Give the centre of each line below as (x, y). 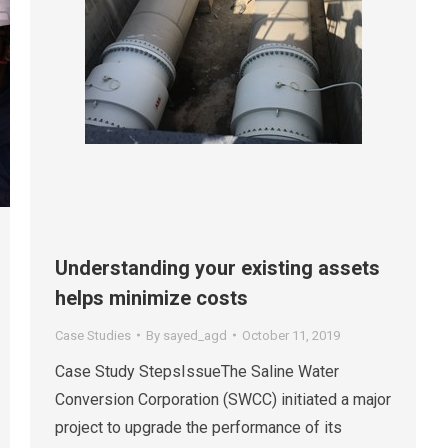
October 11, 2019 (291, 335)
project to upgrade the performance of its (198, 427)
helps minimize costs (151, 297)
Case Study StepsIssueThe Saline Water (197, 371)
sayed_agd (195, 335)
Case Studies (93, 335)
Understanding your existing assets (217, 267)
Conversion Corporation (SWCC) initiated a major (223, 399)
